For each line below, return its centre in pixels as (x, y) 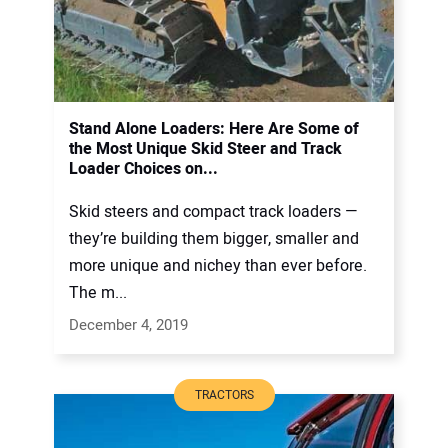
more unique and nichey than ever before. (218, 266)
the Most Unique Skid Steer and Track (205, 149)
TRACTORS (224, 395)
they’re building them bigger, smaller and (214, 239)
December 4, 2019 (128, 325)
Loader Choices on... (143, 169)
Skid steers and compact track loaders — (213, 212)
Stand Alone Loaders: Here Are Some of (214, 129)
